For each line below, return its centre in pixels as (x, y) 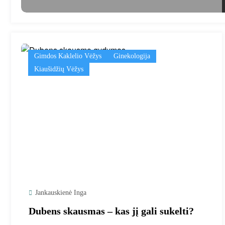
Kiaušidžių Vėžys (59, 69)
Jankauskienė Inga (61, 192)
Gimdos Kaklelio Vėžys (68, 56)
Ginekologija (132, 56)
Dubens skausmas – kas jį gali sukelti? (111, 211)
